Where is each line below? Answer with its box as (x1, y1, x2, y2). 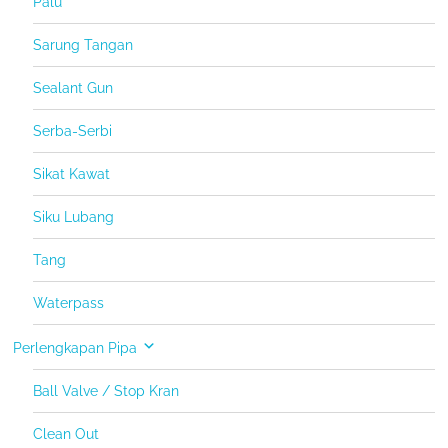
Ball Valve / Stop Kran (33, 383, 180, 400)
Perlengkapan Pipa (13, 340, 138, 357)
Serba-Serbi (33, 123, 113, 140)
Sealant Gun (33, 80, 114, 97)
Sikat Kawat (33, 166, 111, 183)
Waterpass (33, 295, 105, 312)
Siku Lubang (33, 209, 115, 226)
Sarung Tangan (33, 37, 134, 54)
